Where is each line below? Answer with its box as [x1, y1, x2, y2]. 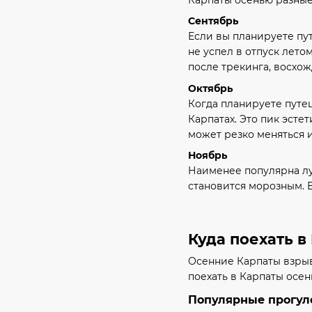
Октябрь [188, 81, 233, 95]
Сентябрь [188, 15, 238, 28]
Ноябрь [188, 148, 227, 162]
